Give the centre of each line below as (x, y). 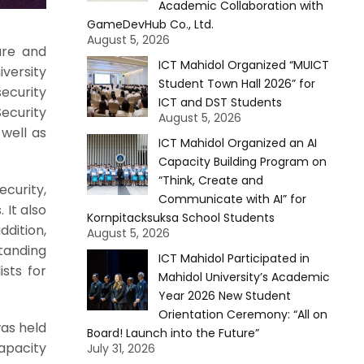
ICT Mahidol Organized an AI (237, 143)
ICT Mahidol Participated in (234, 258)
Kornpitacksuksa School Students (180, 218)
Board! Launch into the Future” (173, 333)
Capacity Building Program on (242, 162)
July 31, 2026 (121, 349)
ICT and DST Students (220, 102)
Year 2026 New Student (224, 296)
